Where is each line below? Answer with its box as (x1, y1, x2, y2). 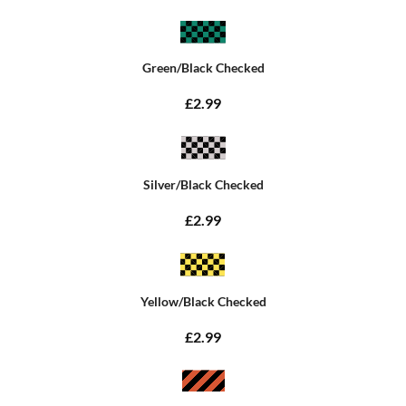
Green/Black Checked (141, 60, 265, 76)
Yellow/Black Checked (140, 293, 266, 309)
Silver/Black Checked (142, 176, 264, 192)
